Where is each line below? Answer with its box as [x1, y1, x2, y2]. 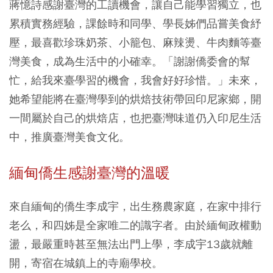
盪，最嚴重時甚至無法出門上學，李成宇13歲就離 [9, 236, 253, 251]
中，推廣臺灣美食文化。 [9, 129, 130, 144]
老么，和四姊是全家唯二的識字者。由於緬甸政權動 [9, 218, 261, 232]
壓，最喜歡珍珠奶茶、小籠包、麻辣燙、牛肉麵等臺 [9, 35, 261, 49]
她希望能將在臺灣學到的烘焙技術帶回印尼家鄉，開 [9, 91, 261, 106]
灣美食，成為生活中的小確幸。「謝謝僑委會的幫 [9, 54, 250, 68]
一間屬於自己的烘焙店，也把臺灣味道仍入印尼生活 [9, 110, 261, 125]
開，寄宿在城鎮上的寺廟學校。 [9, 255, 163, 270]
